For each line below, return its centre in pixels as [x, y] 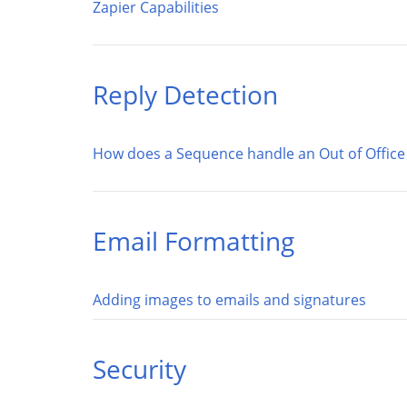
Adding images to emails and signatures [229, 300]
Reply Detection [185, 94]
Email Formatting [194, 241]
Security [139, 369]
